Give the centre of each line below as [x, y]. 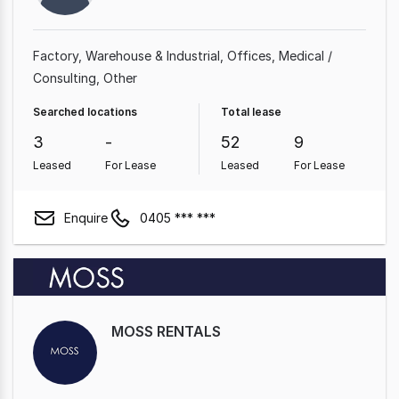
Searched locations [85, 112]
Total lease [251, 112]
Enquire [86, 217]
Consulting [65, 78]
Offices [249, 56]
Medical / [305, 56]
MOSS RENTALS [166, 331]
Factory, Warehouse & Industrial [126, 56]
